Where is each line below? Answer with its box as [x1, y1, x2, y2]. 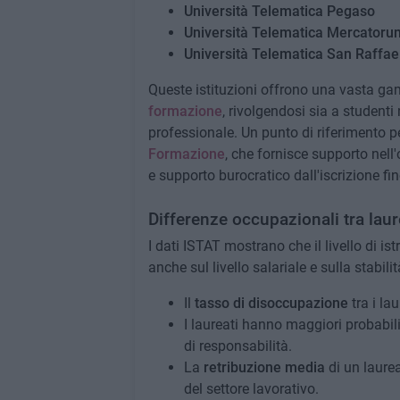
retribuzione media [203, 359, 325, 376]
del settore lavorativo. [183, 380, 319, 397]
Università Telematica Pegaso [183, 3, 375, 20]
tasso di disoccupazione [194, 295, 348, 312]
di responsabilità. [183, 337, 292, 354]
